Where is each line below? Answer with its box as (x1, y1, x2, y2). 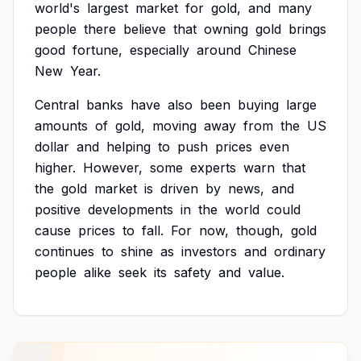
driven (160, 180, 198, 197)
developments (88, 201, 173, 218)
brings (288, 21, 326, 37)
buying (238, 97, 279, 113)
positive (35, 201, 81, 218)
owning (204, 21, 248, 37)
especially (130, 42, 189, 58)
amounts (35, 118, 88, 134)
